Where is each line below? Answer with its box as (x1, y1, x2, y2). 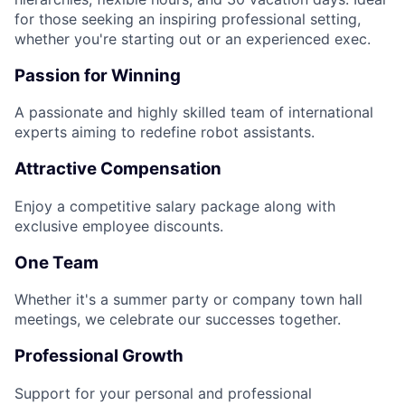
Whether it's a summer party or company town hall (14, 290, 363, 309)
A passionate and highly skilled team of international (14, 103, 373, 122)
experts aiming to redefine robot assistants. (14, 123, 315, 142)
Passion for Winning (14, 64, 181, 86)
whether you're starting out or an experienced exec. (14, 29, 371, 48)
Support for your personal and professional (14, 383, 312, 402)
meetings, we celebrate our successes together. (14, 310, 341, 329)
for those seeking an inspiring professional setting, (14, 9, 361, 28)
